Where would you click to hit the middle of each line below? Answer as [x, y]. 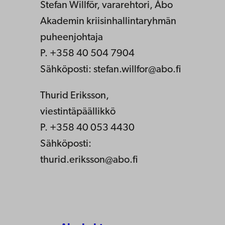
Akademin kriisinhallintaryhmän [108, 21]
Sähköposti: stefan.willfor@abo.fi [110, 70]
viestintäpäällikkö [78, 112]
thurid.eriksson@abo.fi [89, 160]
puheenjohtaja [72, 37]
